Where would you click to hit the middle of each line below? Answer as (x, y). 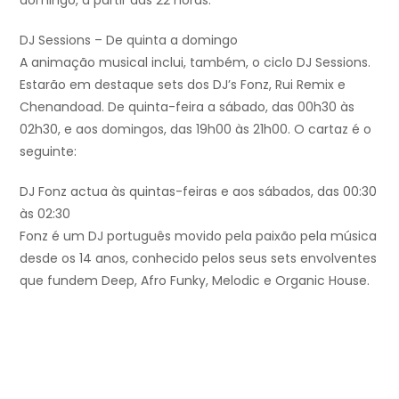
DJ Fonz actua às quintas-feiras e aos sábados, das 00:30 (198, 192)
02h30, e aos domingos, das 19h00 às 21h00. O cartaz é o (195, 130)
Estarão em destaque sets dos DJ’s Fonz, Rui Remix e (183, 85)
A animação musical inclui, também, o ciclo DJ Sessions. (195, 63)
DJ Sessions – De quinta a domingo (129, 41)
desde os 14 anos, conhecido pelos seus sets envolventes (198, 259)
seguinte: (48, 152)
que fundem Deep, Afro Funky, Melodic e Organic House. (195, 281)
